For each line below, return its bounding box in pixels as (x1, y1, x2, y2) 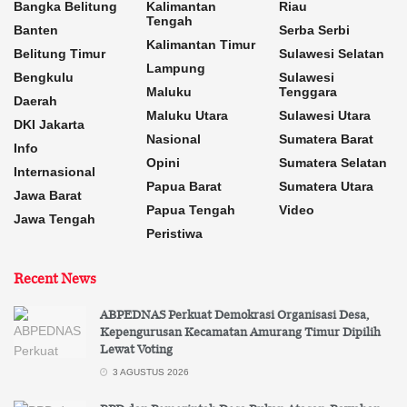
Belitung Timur (14, 46, 105, 62)
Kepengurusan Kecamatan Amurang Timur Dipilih (100, 323, 381, 342)
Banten (14, 23, 58, 38)
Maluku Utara (146, 108, 228, 124)
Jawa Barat (14, 188, 82, 203)
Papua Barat (146, 179, 222, 194)
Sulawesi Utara (279, 108, 371, 124)
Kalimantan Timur (146, 37, 255, 53)
